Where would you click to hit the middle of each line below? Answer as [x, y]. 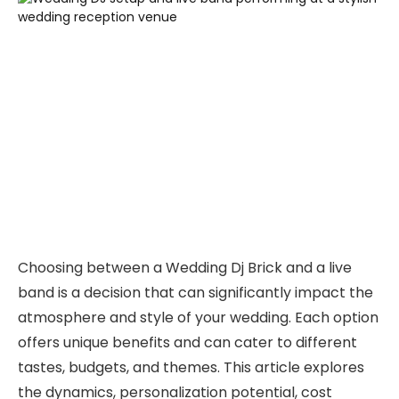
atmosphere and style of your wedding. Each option [198, 317]
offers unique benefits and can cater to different [187, 342]
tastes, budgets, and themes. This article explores [191, 367]
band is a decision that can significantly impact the [195, 292]
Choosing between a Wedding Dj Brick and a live [185, 267]
